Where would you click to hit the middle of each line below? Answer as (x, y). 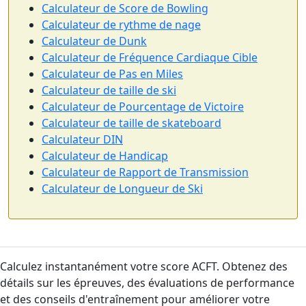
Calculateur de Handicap (105, 156)
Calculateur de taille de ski (109, 90)
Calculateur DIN (82, 139)
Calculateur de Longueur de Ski (122, 189)
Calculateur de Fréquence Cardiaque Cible (150, 57)
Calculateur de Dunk (94, 41)
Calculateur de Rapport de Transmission (145, 172)
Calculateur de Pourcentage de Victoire (143, 107)
